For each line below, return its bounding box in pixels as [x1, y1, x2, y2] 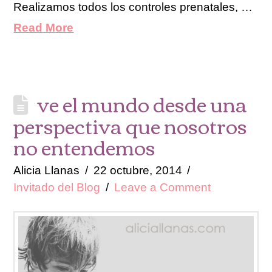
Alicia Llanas [13, 163, 80, 177]
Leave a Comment [114, 180, 211, 194]
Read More [13, 21, 74, 34]
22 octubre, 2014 [93, 163, 182, 177]
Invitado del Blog [13, 180, 101, 194]
